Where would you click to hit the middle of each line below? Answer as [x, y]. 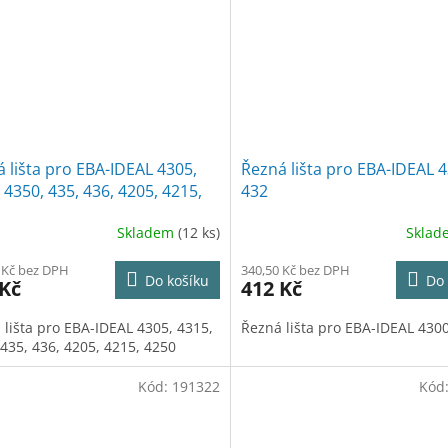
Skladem [147, 232]
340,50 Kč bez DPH [295, 270]
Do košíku [176, 281]
